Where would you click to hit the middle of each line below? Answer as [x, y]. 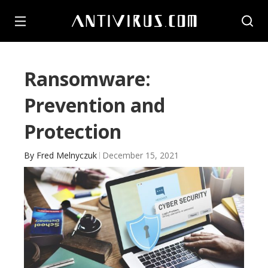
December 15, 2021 [141, 155]
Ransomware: [87, 79]
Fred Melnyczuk [67, 155]
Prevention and [95, 105]
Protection [73, 131]
